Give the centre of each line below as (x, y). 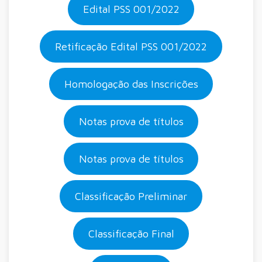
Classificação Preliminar (131, 196)
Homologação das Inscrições (131, 84)
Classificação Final (131, 234)
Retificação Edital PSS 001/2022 (131, 46)
